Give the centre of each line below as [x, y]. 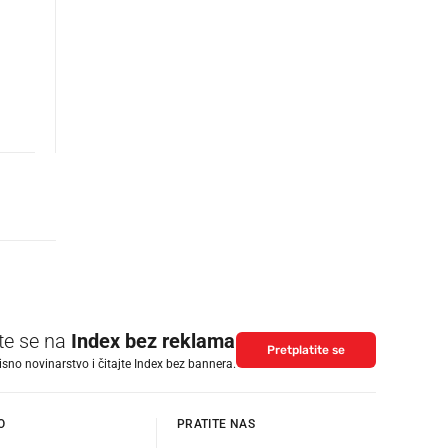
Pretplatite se [306, 350]
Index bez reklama [153, 340]
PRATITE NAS [216, 423]
